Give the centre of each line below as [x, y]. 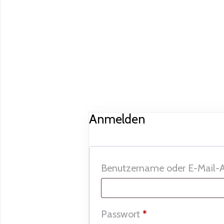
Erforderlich [171, 213]
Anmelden [117, 119]
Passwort [122, 214]
